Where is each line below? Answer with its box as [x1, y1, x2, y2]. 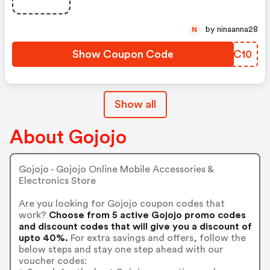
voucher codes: [18, 256, 87, 266]
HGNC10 [207, 49, 252, 60]
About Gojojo [10, 128, 127, 147]
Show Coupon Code [72, 49, 174, 60]
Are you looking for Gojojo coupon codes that [18, 198, 225, 209]
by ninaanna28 [217, 25, 258, 34]
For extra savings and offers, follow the [67, 233, 246, 243]
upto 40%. [18, 233, 68, 243]
